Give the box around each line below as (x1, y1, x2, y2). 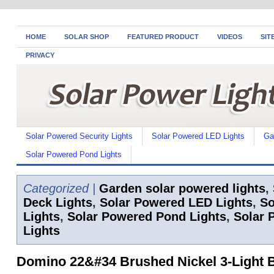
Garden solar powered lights (99, 182, 265, 195)
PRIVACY (26, 51, 54, 59)
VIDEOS (217, 33, 242, 40)
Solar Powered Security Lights (26, 131, 133, 141)
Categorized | (23, 182, 95, 195)
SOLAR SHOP (64, 33, 109, 40)
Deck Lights (23, 196, 92, 209)
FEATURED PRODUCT (127, 33, 199, 40)
